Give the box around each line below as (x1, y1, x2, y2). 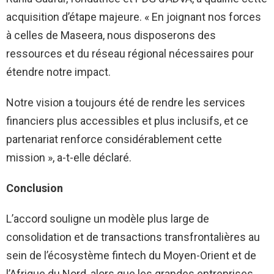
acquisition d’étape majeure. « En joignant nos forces (6, 10, 261, 24)
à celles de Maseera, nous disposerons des (6, 29, 216, 42)
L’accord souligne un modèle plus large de (6, 212, 209, 226)
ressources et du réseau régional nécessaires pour (6, 47, 254, 61)
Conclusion (6, 182, 63, 195)
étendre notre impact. (6, 65, 111, 79)
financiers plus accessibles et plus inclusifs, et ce (6, 114, 248, 128)
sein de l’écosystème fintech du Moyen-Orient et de (6, 249, 256, 262)
